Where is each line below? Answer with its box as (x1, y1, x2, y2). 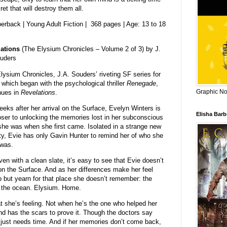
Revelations (20, 88, 55, 96)
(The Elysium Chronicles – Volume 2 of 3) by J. (19, 45, 161, 53)
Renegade (126, 79, 156, 87)
